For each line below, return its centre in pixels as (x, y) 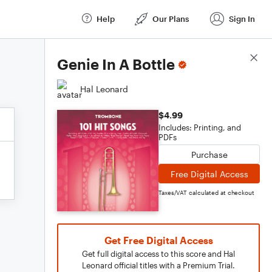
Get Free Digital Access (158, 240)
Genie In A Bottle (116, 64)
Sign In (242, 19)
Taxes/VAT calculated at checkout (206, 192)
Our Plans (171, 19)
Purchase (209, 154)
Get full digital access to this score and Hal (158, 254)
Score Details (233, 58)
